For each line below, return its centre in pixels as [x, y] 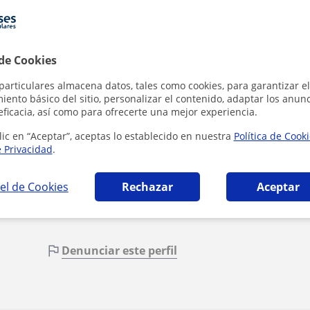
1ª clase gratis [106, 40]
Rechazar [147, 186]
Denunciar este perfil [120, 250]
